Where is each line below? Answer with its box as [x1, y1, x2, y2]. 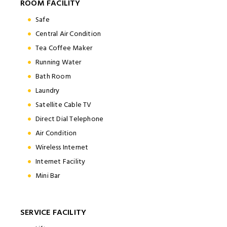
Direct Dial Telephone [35, 112, 104, 125]
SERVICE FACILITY [20, 205, 87, 219]
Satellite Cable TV [35, 98, 92, 110]
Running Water [35, 56, 82, 68]
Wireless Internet [35, 141, 89, 153]
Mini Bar [35, 169, 60, 181]
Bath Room [35, 70, 71, 82]
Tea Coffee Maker [35, 42, 93, 54]
